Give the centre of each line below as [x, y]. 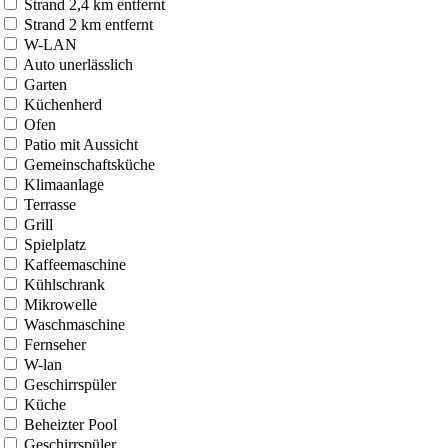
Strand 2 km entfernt [88, 24]
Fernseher [55, 344]
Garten [45, 84]
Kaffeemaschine [75, 264]
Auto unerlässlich [78, 64]
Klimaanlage [64, 184]
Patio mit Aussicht [81, 144]
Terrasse [50, 204]
